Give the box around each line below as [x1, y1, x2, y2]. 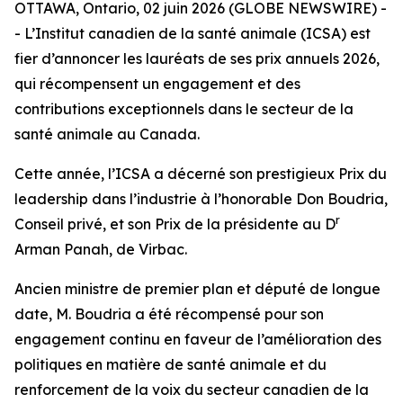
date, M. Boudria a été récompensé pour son [14, 305, 324, 323]
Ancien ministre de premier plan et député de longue [14, 280, 381, 298]
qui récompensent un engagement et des [14, 75, 300, 93]
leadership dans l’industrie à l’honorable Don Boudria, [14, 190, 388, 208]
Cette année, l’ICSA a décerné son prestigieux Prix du [14, 165, 387, 183]
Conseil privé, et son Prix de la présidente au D [14, 215, 336, 233]
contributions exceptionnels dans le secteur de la [14, 100, 354, 118]
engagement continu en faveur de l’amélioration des [14, 330, 381, 348]
